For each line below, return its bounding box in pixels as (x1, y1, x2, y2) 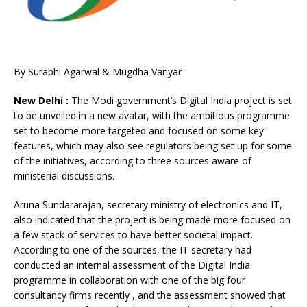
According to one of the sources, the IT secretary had (14, 243, 251, 257)
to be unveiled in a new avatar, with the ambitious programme (14, 109, 290, 123)
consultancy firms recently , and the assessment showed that (14, 288, 286, 302)
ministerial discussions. (14, 169, 114, 183)
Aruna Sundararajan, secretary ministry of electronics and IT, (14, 198, 282, 212)
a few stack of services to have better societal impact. (14, 228, 253, 242)
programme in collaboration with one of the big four (14, 273, 245, 287)
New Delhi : (14, 94, 69, 108)
